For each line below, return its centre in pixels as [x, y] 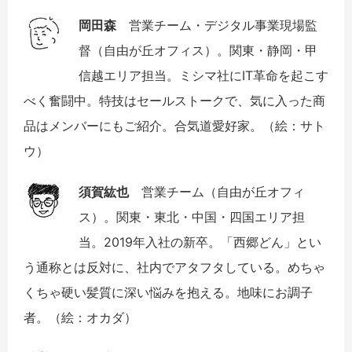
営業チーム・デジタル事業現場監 [217, 25]
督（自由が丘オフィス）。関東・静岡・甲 [198, 50]
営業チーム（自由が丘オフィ [217, 191]
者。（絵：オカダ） [80, 317]
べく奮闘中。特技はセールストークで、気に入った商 [174, 100]
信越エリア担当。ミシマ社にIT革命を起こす [203, 75]
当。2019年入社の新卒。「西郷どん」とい [200, 242]
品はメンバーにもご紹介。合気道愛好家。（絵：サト [174, 125]
